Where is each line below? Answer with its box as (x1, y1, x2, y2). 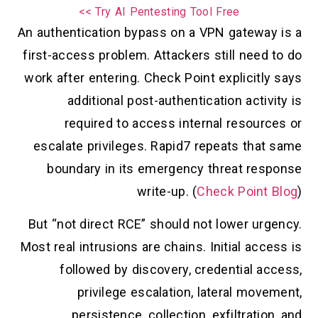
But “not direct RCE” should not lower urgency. (28, 216, 302, 232)
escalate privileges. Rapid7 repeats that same (33, 138, 302, 153)
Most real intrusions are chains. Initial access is (20, 239, 302, 255)
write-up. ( (137, 183, 197, 199)
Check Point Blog (197, 183, 298, 199)
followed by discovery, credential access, (60, 262, 302, 278)
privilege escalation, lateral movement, (77, 285, 302, 300)
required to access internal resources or (64, 115, 302, 131)
